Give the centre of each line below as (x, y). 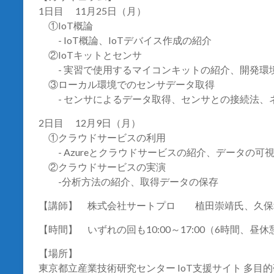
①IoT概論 (66, 26)
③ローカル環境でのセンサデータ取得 (127, 84)
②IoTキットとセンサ (90, 55)
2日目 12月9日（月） (90, 123)
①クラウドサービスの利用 (102, 138)
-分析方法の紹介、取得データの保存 (128, 182)
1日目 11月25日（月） (92, 11)
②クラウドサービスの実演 (102, 167)
